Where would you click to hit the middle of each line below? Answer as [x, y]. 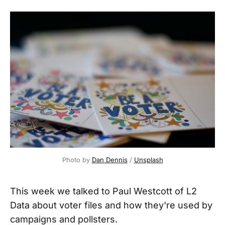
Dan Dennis [109, 160]
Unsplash [148, 160]
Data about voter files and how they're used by [111, 205]
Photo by [77, 160]
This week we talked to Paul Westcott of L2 [103, 191]
